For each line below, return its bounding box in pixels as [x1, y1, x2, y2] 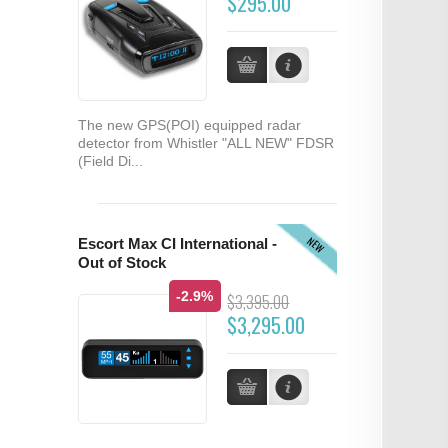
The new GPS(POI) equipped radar [77, 117, 301, 134]
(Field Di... [77, 153, 143, 170]
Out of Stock [77, 255, 166, 272]
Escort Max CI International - [77, 236, 277, 253]
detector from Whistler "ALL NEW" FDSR [77, 135, 334, 152]
